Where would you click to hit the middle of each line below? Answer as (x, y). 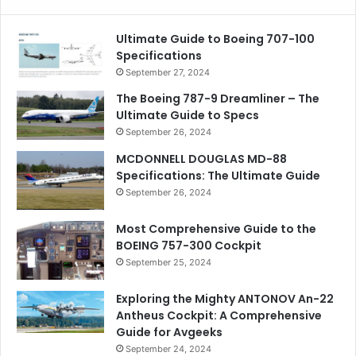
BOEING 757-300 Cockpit (189, 246)
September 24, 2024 (168, 348)
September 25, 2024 (168, 263)
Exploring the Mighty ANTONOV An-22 (225, 298)
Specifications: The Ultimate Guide (218, 176)
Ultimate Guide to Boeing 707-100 (215, 39)
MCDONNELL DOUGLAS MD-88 (201, 159)
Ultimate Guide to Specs (188, 115)
